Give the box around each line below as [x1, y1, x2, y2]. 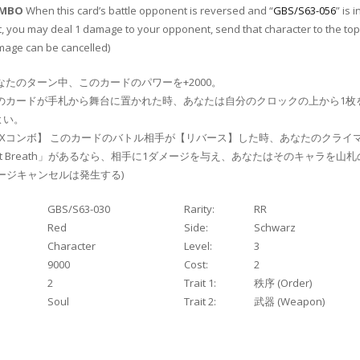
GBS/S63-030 [47, 202, 110, 217]
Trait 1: [184, 276, 216, 291]
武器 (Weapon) [254, 294, 325, 309]
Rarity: [184, 202, 215, 217]
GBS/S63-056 [273, 3, 336, 18]
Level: [184, 239, 212, 254]
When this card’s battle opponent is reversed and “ [23, 3, 273, 18]
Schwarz [254, 220, 296, 235]
